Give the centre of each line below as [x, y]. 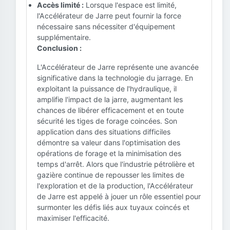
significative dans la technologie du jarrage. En [115, 78]
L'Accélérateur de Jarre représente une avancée [118, 67]
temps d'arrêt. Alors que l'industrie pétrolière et [116, 164]
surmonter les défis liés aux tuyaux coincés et [113, 207]
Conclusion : [59, 48]
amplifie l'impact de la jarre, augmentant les [110, 99]
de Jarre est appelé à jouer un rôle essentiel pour [119, 196]
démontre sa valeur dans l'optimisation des [109, 142]
